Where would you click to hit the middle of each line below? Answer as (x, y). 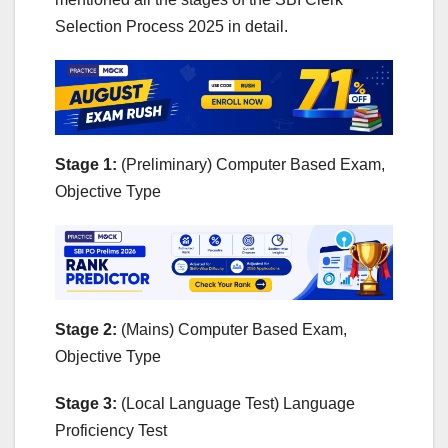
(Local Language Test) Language (238, 403)
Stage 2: (88, 329)
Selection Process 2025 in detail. (171, 26)
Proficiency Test (111, 430)
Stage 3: (88, 403)
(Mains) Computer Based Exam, (234, 329)
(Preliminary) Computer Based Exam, (253, 164)
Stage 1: (88, 164)
